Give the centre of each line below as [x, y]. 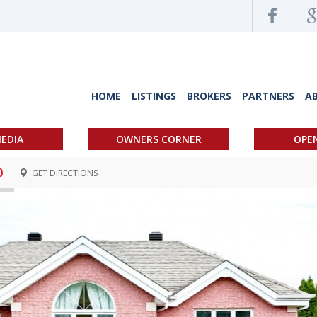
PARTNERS [268, 96]
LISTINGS [154, 96]
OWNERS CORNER [158, 139]
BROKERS [209, 96]
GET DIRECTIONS [64, 173]
